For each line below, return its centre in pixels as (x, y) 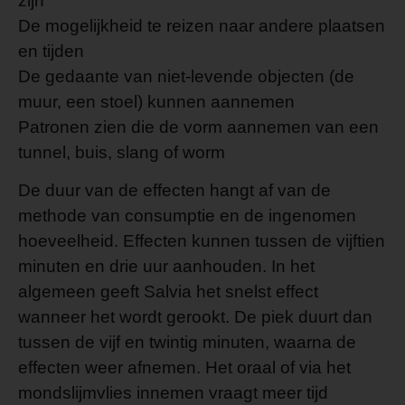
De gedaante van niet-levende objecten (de (186, 76)
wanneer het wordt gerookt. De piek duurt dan (195, 317)
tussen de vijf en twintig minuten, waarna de (187, 342)
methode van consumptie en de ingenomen (187, 216)
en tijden (51, 51)
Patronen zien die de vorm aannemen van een (198, 127)
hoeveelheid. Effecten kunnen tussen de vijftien (202, 241)
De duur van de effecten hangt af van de (174, 190)
